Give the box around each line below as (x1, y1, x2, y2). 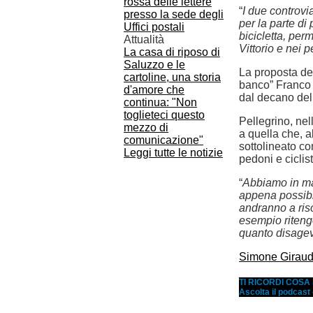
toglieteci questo (124, 109, 205, 121)
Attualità (124, 34, 164, 45)
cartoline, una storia (124, 71, 221, 83)
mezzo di (124, 122, 168, 133)
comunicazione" (124, 134, 203, 146)
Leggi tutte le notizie (124, 147, 223, 159)
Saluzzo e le (124, 59, 185, 71)
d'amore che (124, 84, 184, 96)
